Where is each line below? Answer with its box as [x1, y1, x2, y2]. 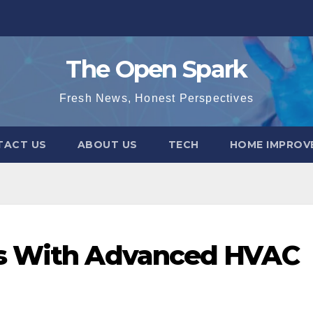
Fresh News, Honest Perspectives [59, 92, 254, 104]
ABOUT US [77, 138, 138, 151]
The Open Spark [66, 54, 247, 84]
